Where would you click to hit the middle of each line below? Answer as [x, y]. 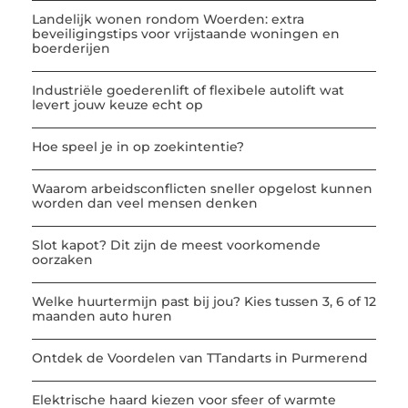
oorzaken [62, 259]
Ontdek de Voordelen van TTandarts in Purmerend [200, 357]
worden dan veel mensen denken [145, 203]
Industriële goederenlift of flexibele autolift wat [188, 90]
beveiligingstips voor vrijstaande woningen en [186, 33]
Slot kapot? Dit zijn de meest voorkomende [176, 245]
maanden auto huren [102, 316]
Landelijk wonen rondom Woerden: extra [168, 19]
